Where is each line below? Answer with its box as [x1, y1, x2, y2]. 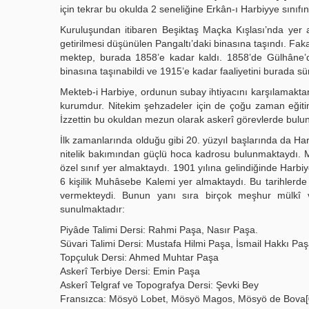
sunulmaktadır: [60, 203, 125, 215]
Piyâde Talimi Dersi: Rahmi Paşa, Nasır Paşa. [60, 224, 258, 235]
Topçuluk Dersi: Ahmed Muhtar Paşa [60, 252, 219, 263]
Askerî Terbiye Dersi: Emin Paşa [60, 266, 200, 277]
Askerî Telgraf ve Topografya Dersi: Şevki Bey [60, 279, 259, 290]
